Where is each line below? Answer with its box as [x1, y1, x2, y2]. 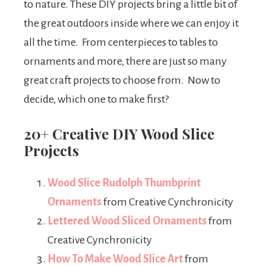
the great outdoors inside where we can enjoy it [24, 17, 239, 29]
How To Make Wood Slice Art [47, 253, 183, 265]
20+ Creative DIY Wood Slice [24, 124, 214, 143]
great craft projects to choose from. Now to [24, 74, 220, 86]
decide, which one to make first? [24, 93, 170, 105]
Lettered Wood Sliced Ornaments [47, 215, 207, 227]
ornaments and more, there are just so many [24, 55, 227, 67]
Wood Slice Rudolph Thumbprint [47, 177, 201, 189]
